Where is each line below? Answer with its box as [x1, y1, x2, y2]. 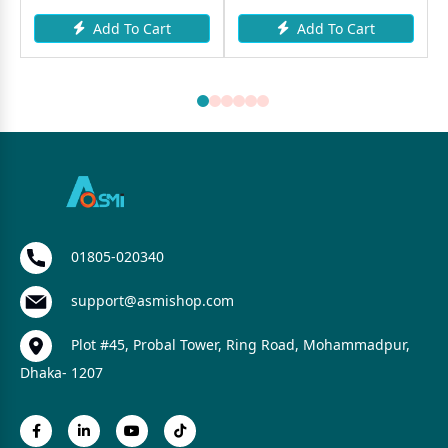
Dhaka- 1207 [20, 362, 103, 382]
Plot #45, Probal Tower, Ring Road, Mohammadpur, [67, 334, 410, 354]
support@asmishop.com [67, 290, 234, 310]
